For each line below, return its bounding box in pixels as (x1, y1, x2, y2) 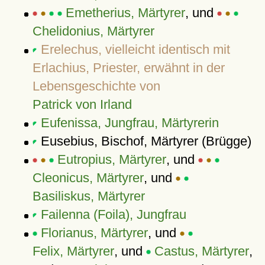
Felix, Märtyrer (32, 244, 114, 258)
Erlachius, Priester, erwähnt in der (32, 60, 225, 75)
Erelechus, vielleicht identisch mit (40, 42, 230, 57)
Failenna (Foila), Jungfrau (40, 207, 186, 222)
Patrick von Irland (32, 97, 132, 112)
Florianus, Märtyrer (40, 225, 148, 240)
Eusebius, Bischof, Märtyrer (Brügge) (37, 134, 251, 148)
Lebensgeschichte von (32, 79, 160, 93)
